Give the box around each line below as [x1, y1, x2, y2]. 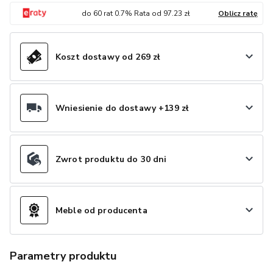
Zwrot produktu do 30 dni [55, 153, 167, 165]
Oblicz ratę [218, 9, 258, 18]
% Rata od [125, 9, 163, 18]
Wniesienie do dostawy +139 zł [55, 102, 189, 114]
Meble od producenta [55, 204, 147, 216]
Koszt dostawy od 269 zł [55, 51, 160, 63]
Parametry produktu [10, 249, 116, 263]
